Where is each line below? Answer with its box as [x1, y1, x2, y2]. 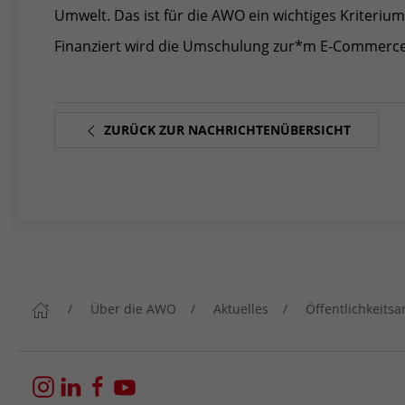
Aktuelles [213, 299, 268, 317]
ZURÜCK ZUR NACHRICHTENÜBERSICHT [100, 120, 351, 138]
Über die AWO [90, 299, 176, 317]
